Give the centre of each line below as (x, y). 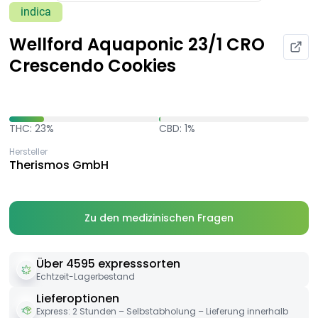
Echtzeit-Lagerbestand (86, 277)
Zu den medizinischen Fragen (159, 218)
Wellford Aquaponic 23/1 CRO (137, 45)
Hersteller (28, 152)
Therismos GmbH (59, 165)
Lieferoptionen (78, 299)
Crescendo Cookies (93, 66)
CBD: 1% (177, 129)
